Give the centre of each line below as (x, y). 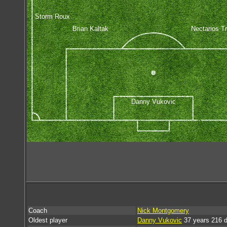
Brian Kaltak (90, 28)
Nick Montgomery (163, 211)
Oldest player (48, 220)
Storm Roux (52, 16)
